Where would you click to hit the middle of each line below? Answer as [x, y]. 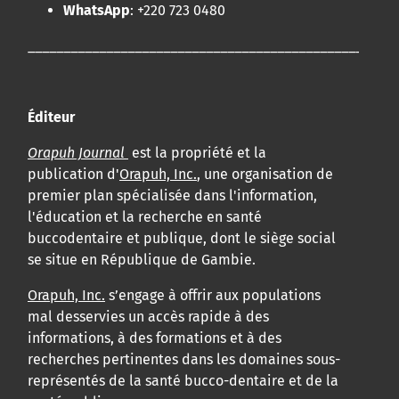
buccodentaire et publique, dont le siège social [182, 239]
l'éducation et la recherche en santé [145, 217]
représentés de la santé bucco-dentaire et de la [183, 381]
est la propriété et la [197, 153]
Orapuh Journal [76, 153]
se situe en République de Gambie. [142, 260]
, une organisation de [265, 175]
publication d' [73, 175]
